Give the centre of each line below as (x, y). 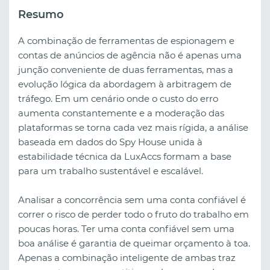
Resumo (41, 14)
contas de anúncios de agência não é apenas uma (130, 55)
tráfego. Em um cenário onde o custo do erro (118, 99)
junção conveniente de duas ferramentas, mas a (126, 70)
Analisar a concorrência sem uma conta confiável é (132, 200)
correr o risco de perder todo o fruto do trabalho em (133, 215)
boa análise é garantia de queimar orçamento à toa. (134, 243)
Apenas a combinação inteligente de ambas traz (127, 258)
